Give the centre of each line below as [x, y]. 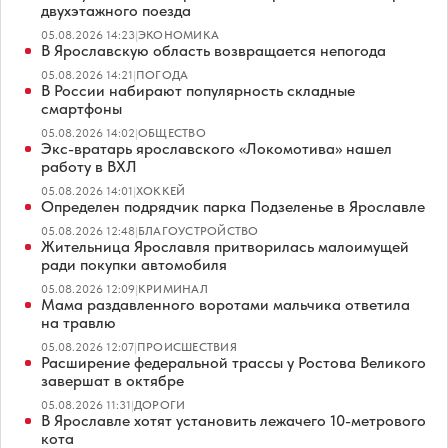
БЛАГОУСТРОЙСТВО [198, 230]
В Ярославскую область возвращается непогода [213, 50]
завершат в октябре [112, 380]
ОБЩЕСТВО [172, 132]
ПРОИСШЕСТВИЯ [187, 346]
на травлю [78, 322]
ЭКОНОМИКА [179, 34]
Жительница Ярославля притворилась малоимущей [225, 246]
